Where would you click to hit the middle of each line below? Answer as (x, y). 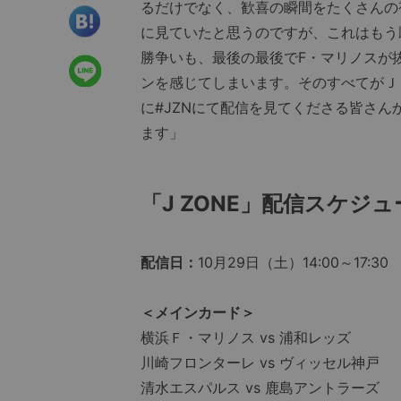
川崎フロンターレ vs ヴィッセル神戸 (260, 363)
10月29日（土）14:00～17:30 (293, 263)
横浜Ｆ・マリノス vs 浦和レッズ (246, 338)
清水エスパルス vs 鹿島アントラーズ (260, 388)
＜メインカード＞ (198, 313)
